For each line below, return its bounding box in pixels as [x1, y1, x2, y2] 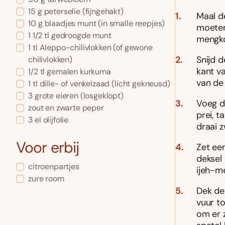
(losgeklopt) [78, 90, 124, 101]
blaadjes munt [44, 18, 96, 29]
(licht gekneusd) [109, 78, 170, 89]
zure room [28, 173, 64, 184]
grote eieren [34, 90, 78, 101]
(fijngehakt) [80, 6, 124, 17]
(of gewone [111, 42, 153, 53]
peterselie [44, 6, 80, 17]
